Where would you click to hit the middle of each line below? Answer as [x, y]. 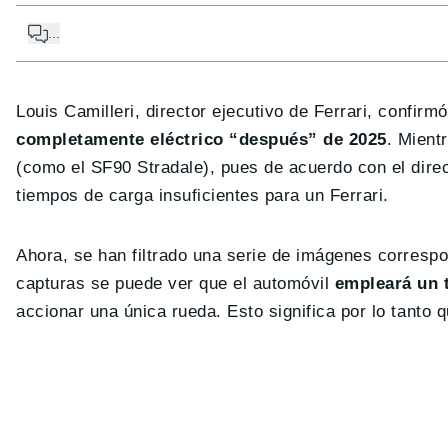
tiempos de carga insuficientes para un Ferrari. [202, 196]
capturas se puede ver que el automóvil [175, 284]
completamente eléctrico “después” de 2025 [201, 140]
